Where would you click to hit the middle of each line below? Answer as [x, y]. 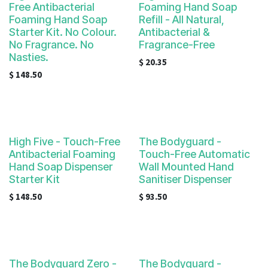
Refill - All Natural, [181, 19]
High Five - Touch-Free [65, 141]
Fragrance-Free [176, 45]
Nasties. [29, 57]
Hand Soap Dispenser [61, 167]
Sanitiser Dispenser [185, 179]
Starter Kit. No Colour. [63, 32]
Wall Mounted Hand [186, 167]
